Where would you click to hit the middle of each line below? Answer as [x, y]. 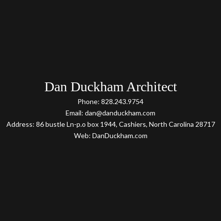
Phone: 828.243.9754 [110, 101]
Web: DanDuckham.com [110, 135]
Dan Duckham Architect [110, 87]
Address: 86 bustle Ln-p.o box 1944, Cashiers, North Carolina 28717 [110, 124]
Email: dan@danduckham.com [110, 113]
